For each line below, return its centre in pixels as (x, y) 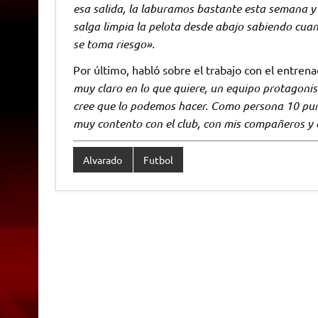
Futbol (158, 159)
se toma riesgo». (114, 44)
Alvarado (103, 159)
